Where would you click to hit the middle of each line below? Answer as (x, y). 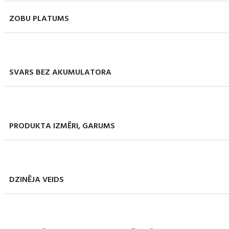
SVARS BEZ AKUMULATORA (60, 73)
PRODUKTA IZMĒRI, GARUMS (62, 126)
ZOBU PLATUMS (39, 19)
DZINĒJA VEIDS (37, 180)
